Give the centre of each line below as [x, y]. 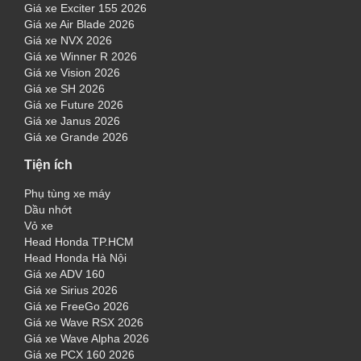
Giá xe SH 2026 [64, 89]
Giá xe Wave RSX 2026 [84, 322]
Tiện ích [48, 165]
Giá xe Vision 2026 [72, 73]
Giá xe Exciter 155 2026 [85, 8]
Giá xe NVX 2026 [68, 40]
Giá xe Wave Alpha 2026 [87, 338]
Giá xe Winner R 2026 [81, 56]
